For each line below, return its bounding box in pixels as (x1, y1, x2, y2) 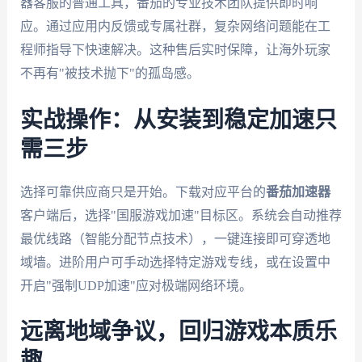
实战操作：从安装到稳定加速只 (19, 108, 337, 132)
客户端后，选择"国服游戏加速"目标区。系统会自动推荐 (19, 208, 342, 222)
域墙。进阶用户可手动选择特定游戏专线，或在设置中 (19, 255, 330, 269)
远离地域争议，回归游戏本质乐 (19, 321, 337, 344)
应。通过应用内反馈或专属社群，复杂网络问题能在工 (19, 19, 330, 34)
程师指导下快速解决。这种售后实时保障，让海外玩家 (19, 43, 330, 57)
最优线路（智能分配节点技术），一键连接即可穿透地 (19, 231, 330, 246)
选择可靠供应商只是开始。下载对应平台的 (19, 184, 266, 199)
